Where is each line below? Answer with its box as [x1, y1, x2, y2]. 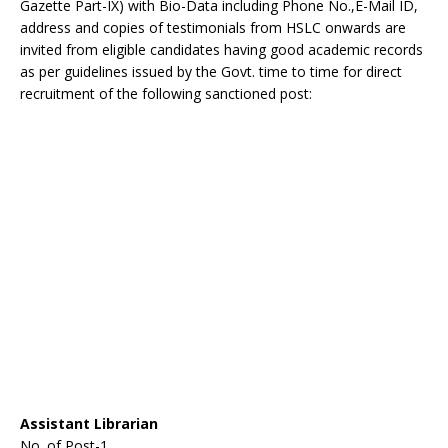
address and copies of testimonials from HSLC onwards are [20, 18, 406, 37]
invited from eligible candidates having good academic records [20, 40, 423, 59]
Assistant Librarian [20, 414, 158, 433]
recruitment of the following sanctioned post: [20, 84, 312, 103]
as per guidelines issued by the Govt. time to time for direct [20, 62, 402, 81]
